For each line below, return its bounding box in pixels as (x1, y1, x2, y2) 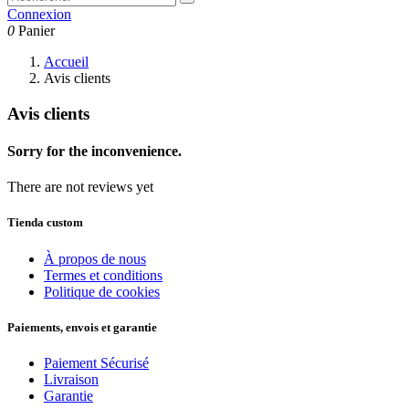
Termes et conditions (44, 267, 163, 283)
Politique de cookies (44, 283, 160, 299)
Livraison (44, 371, 99, 387)
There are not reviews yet (7, 179, 153, 195)
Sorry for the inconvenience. (7, 142, 182, 159)
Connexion (7, 6, 71, 22)
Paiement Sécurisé (44, 354, 149, 371)
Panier (18, 23, 55, 38)
